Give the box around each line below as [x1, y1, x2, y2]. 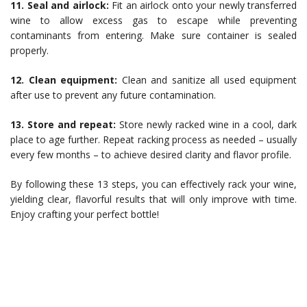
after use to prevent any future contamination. [10, 88, 216, 101]
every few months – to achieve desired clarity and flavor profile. [10, 148, 291, 161]
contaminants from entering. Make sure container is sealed [10, 29, 297, 42]
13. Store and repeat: [10, 118, 116, 131]
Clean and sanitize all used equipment [117, 73, 297, 86]
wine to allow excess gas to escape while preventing [10, 14, 297, 27]
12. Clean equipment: [10, 73, 117, 86]
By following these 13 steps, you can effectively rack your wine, [10, 177, 297, 191]
